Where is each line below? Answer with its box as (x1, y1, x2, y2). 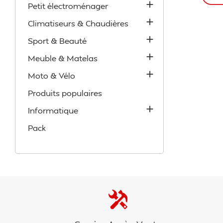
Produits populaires (28, 88, 102, 98)
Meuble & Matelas (28, 53, 98, 63)
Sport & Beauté (28, 35, 87, 46)
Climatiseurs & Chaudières (28, 18, 128, 28)
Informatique (28, 105, 78, 115)
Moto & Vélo (28, 70, 75, 81)
